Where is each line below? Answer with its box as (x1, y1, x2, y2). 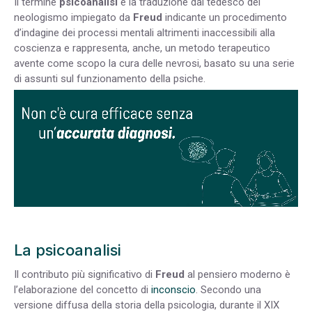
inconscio (151, 283, 196, 297)
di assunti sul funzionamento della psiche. (14, 72, 205, 85)
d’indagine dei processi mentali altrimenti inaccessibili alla (14, 26, 275, 39)
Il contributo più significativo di (14, 268, 155, 281)
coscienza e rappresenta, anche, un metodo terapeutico (14, 41, 270, 54)
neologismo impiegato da (14, 10, 133, 24)
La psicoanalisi (14, 241, 121, 260)
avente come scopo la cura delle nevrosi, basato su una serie (14, 56, 295, 70)
